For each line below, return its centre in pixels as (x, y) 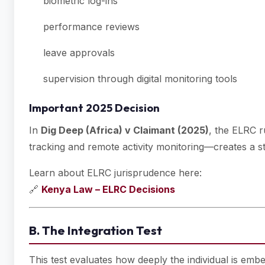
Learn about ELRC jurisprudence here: (115, 173)
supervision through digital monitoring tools (140, 79)
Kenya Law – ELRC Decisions (108, 189)
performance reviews (91, 27)
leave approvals (79, 53)
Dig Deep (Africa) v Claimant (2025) (125, 130)
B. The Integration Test (96, 230)
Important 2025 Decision (94, 108)
